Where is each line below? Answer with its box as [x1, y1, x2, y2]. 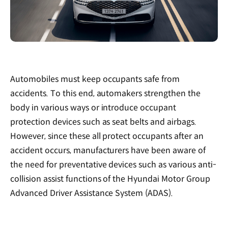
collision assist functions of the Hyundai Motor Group [10, 174, 210, 185]
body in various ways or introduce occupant [10, 102, 177, 113]
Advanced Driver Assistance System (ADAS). [10, 188, 174, 199]
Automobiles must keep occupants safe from [10, 74, 180, 85]
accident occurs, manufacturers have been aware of [10, 145, 206, 156]
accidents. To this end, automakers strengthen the [10, 88, 201, 99]
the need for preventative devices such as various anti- [10, 159, 216, 170]
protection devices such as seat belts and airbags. [10, 117, 197, 128]
